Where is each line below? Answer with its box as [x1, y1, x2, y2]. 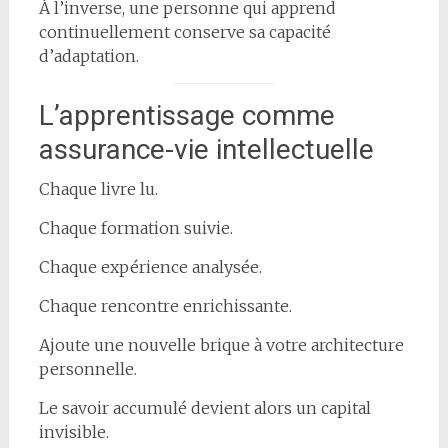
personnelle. [38, 358, 137, 379]
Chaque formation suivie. [38, 217, 233, 238]
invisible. [38, 421, 109, 442]
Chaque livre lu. [38, 178, 158, 199]
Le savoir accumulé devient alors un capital [38, 397, 371, 418]
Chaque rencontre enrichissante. [38, 295, 292, 316]
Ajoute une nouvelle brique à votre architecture [38, 334, 404, 355]
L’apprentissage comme [38, 98, 335, 132]
